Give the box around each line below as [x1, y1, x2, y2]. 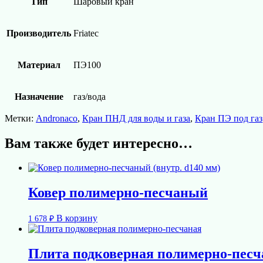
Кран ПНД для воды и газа [82, 113, 190, 123]
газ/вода [73, 91, 106, 102]
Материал [17, 59, 60, 70]
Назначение [14, 91, 63, 102]
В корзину [56, 213, 97, 224]
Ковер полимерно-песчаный [28, 185, 208, 201]
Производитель [6, 28, 71, 38]
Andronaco [36, 113, 77, 123]
